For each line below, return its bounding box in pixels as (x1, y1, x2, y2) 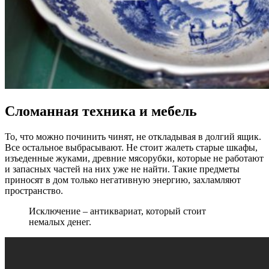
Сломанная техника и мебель (5, 103, 197, 119)
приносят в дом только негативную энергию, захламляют (5, 174, 241, 185)
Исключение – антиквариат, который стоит (29, 205, 206, 216)
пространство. (5, 185, 63, 196)
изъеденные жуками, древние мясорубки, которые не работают (5, 153, 264, 163)
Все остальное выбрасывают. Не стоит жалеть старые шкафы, (5, 142, 258, 153)
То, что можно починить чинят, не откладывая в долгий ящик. (5, 131, 261, 142)
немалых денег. (29, 216, 91, 227)
